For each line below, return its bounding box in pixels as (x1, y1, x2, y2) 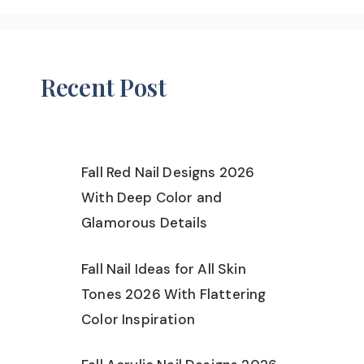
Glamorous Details (81, 214, 207, 232)
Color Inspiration (81, 310, 195, 328)
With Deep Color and (81, 188, 223, 206)
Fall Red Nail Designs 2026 (81, 163, 255, 181)
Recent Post (41, 71, 167, 103)
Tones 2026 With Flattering (81, 284, 266, 303)
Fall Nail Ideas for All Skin (81, 259, 246, 278)
